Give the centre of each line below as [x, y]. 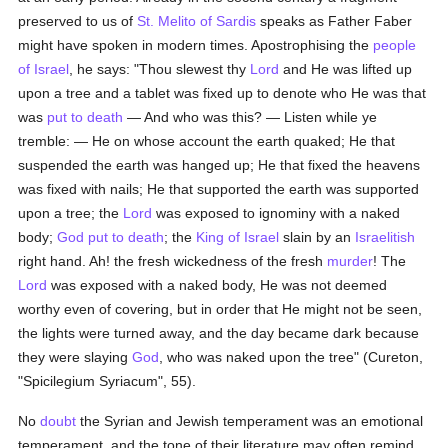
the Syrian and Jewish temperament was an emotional [250, 421]
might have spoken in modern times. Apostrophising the [196, 45]
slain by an [317, 237]
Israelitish [385, 237]
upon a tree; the [71, 213]
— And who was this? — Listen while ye [250, 117]
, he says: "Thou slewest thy [160, 69]
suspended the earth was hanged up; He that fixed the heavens [219, 165]
